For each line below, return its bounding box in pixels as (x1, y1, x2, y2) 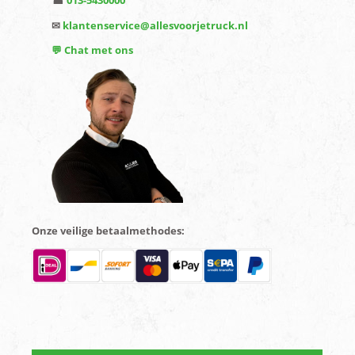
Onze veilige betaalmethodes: (32, 223, 185, 238)
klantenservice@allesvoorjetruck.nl (63, 17, 248, 32)
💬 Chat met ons (52, 43, 133, 58)
